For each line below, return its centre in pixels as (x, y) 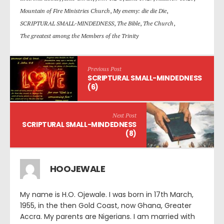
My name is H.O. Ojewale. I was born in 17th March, (107, 195)
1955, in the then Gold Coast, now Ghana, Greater (106, 206)
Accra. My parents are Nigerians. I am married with (107, 217)
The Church (158, 23)
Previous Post (104, 69)
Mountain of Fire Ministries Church (65, 11)
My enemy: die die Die (140, 11)
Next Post (124, 115)
